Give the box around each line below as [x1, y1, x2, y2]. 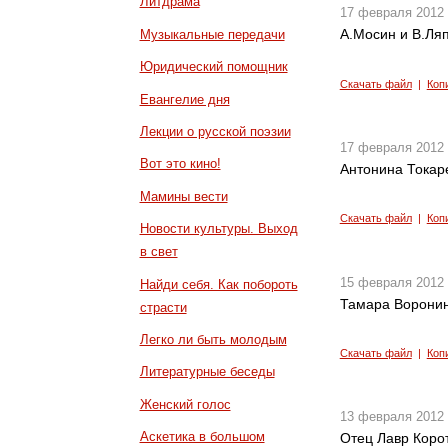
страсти [139, 299, 187, 315]
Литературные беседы [139, 364, 275, 380]
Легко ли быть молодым [139, 332, 287, 348]
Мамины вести [139, 188, 228, 204]
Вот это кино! [139, 156, 221, 172]
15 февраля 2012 [339, 274, 444, 290]
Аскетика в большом [139, 429, 265, 445]
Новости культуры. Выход [139, 221, 298, 237]
